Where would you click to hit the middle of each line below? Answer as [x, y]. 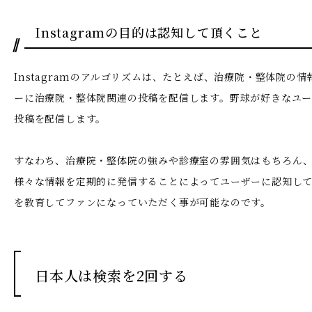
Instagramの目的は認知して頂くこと [149, 32]
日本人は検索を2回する [111, 275]
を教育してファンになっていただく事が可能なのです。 [142, 202]
